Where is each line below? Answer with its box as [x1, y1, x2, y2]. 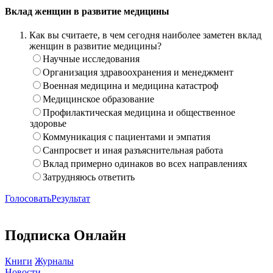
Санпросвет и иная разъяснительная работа [43, 145, 223, 156]
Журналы [35, 256, 74, 267]
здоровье [30, 118, 66, 129]
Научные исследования [43, 54, 140, 65]
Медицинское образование [43, 94, 154, 105]
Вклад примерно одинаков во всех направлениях [43, 158, 247, 169]
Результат [51, 193, 90, 204]
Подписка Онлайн [5, 227, 126, 244]
